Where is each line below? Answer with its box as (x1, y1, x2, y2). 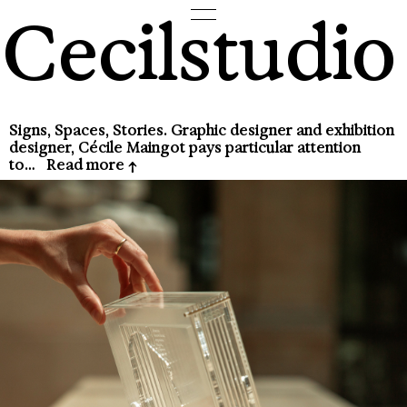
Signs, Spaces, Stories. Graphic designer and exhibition (9, 122, 394, 140)
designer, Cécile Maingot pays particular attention (9, 139, 361, 157)
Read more (46, 156, 128, 174)
